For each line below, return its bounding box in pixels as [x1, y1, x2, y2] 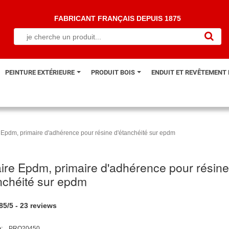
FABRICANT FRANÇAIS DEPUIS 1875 [54, 14, 181, 22]
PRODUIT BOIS [91, 68, 136, 76]
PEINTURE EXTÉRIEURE [5, 68, 76, 76]
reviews [28, 201, 57, 210]
